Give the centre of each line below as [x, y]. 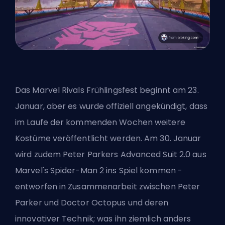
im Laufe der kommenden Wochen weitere [100, 123]
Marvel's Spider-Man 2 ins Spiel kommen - [99, 171]
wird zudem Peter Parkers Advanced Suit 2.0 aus [111, 155]
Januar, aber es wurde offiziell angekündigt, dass [111, 106]
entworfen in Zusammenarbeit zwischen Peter [108, 187]
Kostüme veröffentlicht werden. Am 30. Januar [108, 139]
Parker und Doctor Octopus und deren [92, 203]
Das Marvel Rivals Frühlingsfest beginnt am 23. [107, 90]
